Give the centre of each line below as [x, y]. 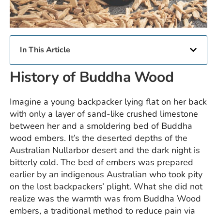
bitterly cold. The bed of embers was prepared [101, 162]
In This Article [45, 50]
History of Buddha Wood [92, 77]
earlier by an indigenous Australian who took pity [106, 174]
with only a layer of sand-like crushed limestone [104, 114]
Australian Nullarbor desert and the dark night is [105, 150]
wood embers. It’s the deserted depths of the [99, 138]
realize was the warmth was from [77, 198]
